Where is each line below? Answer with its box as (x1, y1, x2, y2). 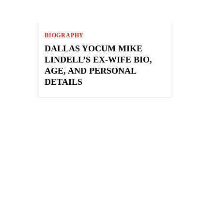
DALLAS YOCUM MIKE (45, 43, 142, 53)
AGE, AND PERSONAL (45, 65, 137, 76)
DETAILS (45, 77, 82, 87)
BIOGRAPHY (45, 31, 84, 39)
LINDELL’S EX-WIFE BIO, (45, 54, 152, 64)
